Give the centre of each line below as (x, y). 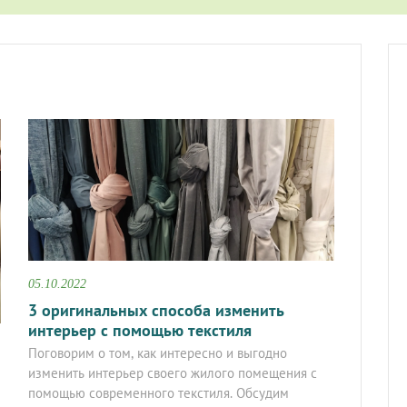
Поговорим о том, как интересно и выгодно (157, 352)
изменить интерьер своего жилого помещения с (172, 372)
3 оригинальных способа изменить (156, 310)
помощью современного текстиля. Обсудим (158, 392)
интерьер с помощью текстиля (139, 330)
